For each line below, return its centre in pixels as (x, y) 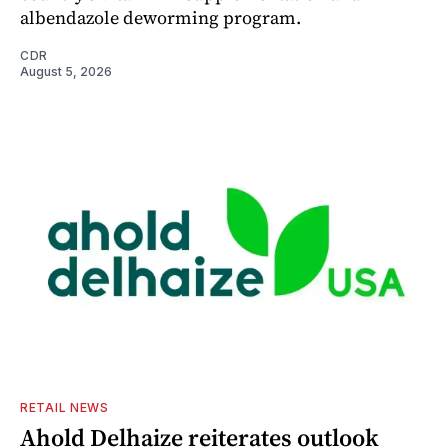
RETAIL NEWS (64, 407)
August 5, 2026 (66, 71)
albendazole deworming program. (160, 17)
